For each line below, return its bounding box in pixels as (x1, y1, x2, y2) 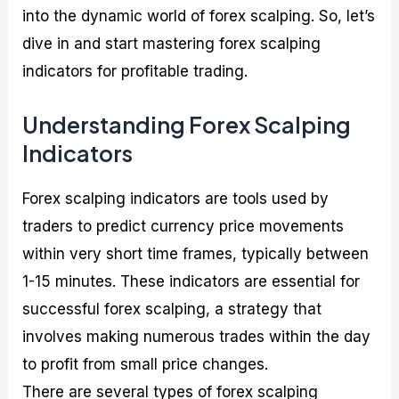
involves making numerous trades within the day (22, 327, 371, 346)
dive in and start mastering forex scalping (22, 35, 322, 53)
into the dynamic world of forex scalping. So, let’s (22, 7, 376, 26)
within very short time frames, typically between (22, 244, 370, 263)
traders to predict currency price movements (22, 216, 345, 235)
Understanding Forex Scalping (22, 110, 352, 139)
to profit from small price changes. (22, 354, 269, 373)
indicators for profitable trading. (22, 62, 248, 81)
